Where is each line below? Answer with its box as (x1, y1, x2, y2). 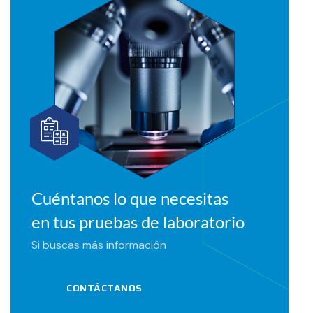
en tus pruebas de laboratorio (31, 212, 245, 233)
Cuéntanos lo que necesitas (31, 188, 228, 209)
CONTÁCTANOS (66, 280, 143, 296)
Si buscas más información (31, 238, 166, 253)
